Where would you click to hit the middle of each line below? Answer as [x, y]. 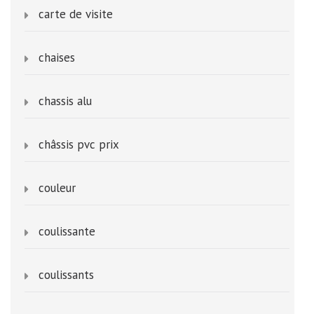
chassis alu [65, 101]
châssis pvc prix [79, 144]
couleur [57, 187]
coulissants [66, 274]
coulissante [67, 231]
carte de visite [76, 14]
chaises [57, 57]
